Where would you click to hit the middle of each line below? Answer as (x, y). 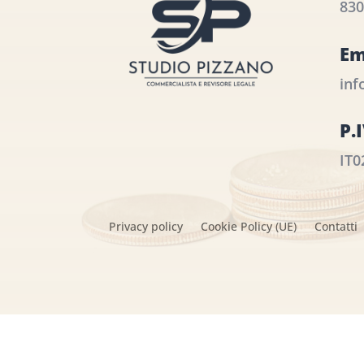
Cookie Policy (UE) (249, 227)
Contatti (336, 227)
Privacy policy (146, 227)
